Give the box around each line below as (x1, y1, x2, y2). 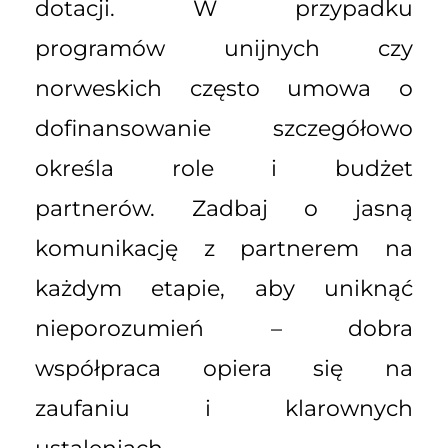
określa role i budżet (35, 154, 413, 182)
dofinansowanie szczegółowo (35, 114, 413, 142)
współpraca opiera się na (35, 354, 413, 382)
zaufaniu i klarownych (35, 394, 413, 422)
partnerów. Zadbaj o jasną (35, 194, 413, 222)
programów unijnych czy (35, 34, 413, 62)
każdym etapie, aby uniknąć (35, 274, 413, 302)
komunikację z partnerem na (35, 234, 413, 262)
